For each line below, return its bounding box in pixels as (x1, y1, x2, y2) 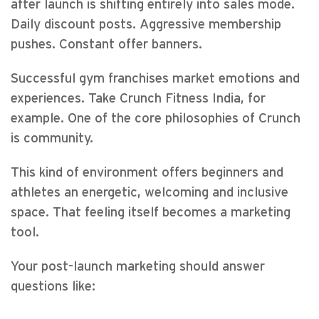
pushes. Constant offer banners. (11, 38, 202, 51)
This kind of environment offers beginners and (11, 166, 283, 179)
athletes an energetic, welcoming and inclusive (11, 186, 288, 199)
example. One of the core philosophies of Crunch (11, 112, 300, 125)
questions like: (11, 280, 95, 293)
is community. (11, 132, 93, 145)
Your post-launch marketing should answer (11, 260, 265, 273)
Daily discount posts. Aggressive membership (11, 18, 281, 31)
